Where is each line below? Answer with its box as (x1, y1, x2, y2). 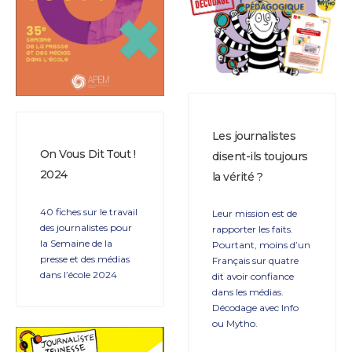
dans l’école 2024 (40, 268, 117, 280)
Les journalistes (212, 128, 296, 143)
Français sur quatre (212, 254, 299, 266)
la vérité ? (212, 169, 262, 184)
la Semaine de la (40, 236, 112, 249)
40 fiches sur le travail (40, 205, 137, 218)
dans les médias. (212, 285, 284, 298)
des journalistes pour (40, 221, 132, 233)
